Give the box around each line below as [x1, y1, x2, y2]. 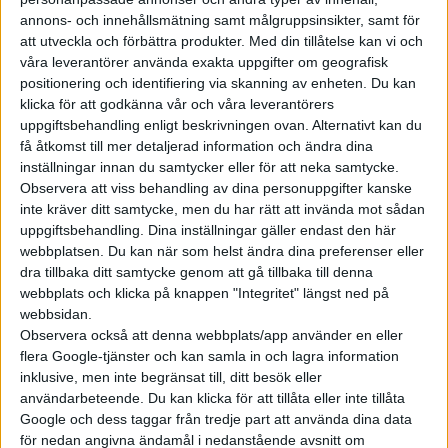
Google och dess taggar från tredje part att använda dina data [20, 411, 412, 428]
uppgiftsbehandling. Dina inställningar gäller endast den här [20, 222, 396, 239]
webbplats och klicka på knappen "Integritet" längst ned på [20, 285, 389, 302]
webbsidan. [20, 306, 92, 323]
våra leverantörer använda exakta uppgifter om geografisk [20, 54, 388, 71]
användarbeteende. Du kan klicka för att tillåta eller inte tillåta [20, 390, 405, 407]
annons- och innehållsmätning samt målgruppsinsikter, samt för [20, 12, 420, 29]
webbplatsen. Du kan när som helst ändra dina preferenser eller [20, 243, 424, 260]
